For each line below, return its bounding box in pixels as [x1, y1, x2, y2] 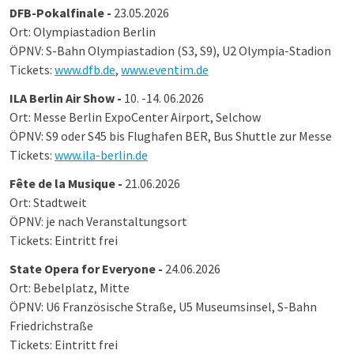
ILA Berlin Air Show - [9, 90, 124, 106]
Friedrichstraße [9, 318, 93, 333]
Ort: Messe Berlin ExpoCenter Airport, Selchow [9, 109, 261, 125]
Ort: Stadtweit [9, 194, 87, 210]
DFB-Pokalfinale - [9, 5, 114, 21]
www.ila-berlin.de [55, 147, 148, 163]
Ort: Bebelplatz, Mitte [9, 280, 130, 296]
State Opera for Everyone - [9, 261, 165, 277]
